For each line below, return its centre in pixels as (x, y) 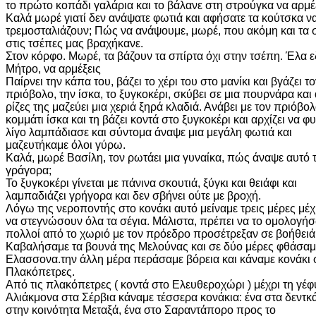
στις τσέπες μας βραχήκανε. (74, 43)
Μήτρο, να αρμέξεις (53, 68)
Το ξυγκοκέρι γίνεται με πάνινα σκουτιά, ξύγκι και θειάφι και (151, 183)
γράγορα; (29, 170)
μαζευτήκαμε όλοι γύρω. (66, 145)
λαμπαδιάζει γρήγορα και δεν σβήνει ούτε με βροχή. (133, 195)
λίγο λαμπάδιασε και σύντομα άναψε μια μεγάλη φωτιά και (149, 132)
